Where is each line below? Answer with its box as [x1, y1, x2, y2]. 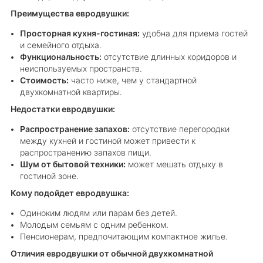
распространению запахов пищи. [19, 147, 151, 157]
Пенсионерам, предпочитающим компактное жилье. [19, 231, 228, 241]
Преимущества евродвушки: [10, 9, 129, 19]
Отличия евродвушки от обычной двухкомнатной [10, 248, 213, 258]
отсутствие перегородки [129, 124, 230, 134]
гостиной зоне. [19, 171, 79, 181]
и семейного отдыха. [19, 41, 102, 50]
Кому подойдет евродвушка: [10, 188, 129, 198]
